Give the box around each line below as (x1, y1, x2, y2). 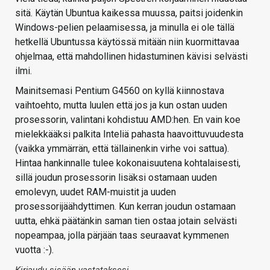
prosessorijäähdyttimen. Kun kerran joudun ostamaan (15, 201, 236, 213)
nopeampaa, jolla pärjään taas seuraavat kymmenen (15, 230, 229, 242)
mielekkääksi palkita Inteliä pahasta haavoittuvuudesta (15, 128, 243, 140)
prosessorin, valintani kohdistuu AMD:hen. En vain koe (15, 114, 240, 126)
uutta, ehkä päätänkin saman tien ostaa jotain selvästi (15, 215, 237, 227)
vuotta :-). (15, 244, 54, 256)
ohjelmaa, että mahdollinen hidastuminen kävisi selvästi (15, 51, 248, 63)
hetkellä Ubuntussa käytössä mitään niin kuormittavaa (15, 36, 239, 48)
